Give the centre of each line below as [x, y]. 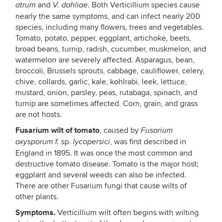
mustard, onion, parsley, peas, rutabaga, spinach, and [106, 93]
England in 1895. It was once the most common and [104, 153]
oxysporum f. [37, 142]
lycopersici [91, 142]
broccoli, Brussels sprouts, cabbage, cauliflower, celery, [110, 71]
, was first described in [148, 142]
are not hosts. [39, 114]
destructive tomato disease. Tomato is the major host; [107, 164]
